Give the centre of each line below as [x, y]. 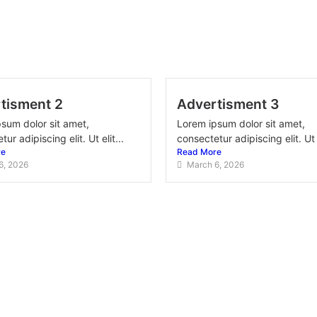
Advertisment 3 [228, 104]
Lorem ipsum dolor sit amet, [241, 123]
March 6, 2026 [215, 165]
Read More [199, 152]
